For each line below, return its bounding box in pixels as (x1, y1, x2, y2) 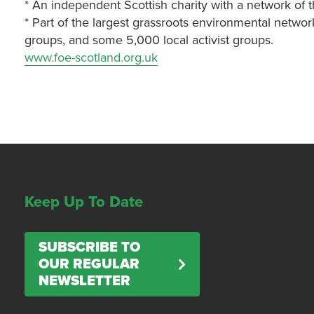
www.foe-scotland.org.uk (25, 50, 158, 65)
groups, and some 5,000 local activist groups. (25, 32, 274, 48)
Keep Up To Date (25, 193, 144, 211)
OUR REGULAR (39, 256, 140, 273)
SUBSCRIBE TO (39, 239, 141, 256)
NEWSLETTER (39, 273, 131, 289)
